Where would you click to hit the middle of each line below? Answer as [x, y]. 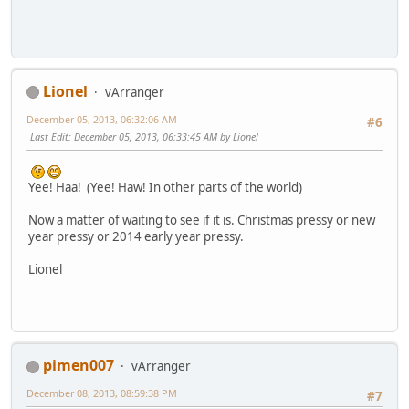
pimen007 [79, 366]
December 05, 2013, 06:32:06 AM [102, 119]
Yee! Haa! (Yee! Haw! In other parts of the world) [165, 188]
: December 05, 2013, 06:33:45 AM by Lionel [163, 136]
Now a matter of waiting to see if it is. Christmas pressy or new [202, 220]
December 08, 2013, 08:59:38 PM [102, 393]
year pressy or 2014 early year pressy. [136, 237]
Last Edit [49, 136]
